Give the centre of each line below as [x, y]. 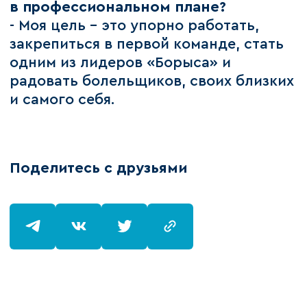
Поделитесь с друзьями [99, 169]
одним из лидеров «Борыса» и [121, 63]
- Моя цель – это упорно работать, [135, 26]
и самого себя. [62, 100]
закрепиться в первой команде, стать [147, 45]
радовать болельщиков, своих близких [152, 82]
